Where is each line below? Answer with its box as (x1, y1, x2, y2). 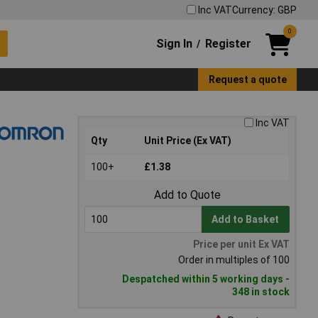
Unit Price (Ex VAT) (144, 135, 231, 147)
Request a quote (208, 73, 287, 85)
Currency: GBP (232, 4, 297, 16)
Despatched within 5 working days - (122, 273, 290, 285)
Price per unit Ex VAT (193, 238, 290, 251)
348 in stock (232, 286, 290, 298)
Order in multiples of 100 (178, 254, 290, 266)
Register (204, 36, 251, 50)
